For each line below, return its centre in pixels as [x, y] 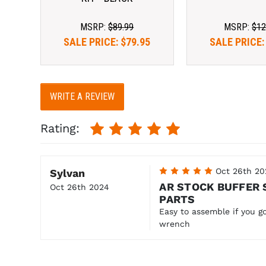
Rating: [62, 128]
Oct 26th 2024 [79, 187]
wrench [175, 224]
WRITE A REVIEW [82, 96]
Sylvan [67, 173]
